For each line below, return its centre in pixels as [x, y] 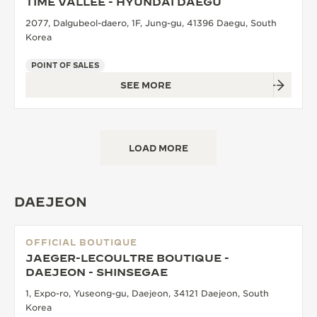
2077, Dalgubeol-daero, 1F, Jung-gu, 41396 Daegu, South [151, 23]
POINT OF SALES [65, 65]
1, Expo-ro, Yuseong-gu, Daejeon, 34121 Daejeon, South [147, 294]
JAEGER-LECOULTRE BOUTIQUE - [127, 258]
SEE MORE [146, 85]
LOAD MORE [158, 148]
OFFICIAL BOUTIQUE [81, 242]
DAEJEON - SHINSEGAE [97, 272]
